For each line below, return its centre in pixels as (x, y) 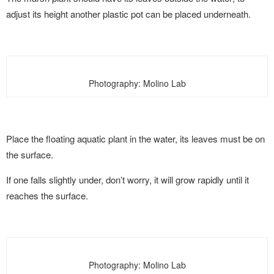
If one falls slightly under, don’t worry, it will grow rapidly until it (128, 180)
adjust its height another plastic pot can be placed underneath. (128, 14)
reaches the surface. (47, 195)
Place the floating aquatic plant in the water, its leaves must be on (135, 139)
